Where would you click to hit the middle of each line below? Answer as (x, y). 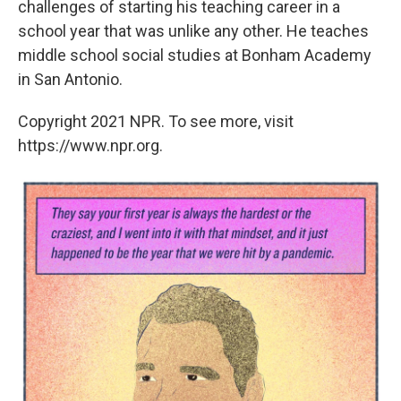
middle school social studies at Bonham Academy (195, 55)
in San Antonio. (70, 79)
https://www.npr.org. (90, 145)
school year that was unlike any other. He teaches (193, 30)
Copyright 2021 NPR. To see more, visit (156, 121)
